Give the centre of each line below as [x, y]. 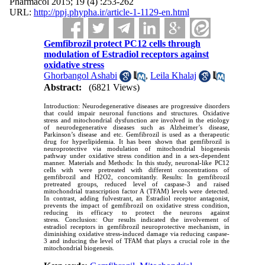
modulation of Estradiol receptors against [127, 54]
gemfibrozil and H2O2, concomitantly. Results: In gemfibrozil [137, 177]
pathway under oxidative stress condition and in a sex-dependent [137, 156]
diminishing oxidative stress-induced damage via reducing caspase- [137, 234]
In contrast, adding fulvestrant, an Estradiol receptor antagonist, [137, 198]
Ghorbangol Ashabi [81, 75]
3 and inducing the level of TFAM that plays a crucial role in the [137, 241]
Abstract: [63, 88]
